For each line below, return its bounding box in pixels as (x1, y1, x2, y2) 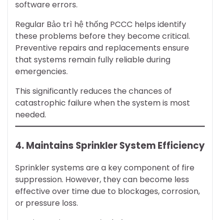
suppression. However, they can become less (15, 173, 189, 185)
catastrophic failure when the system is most (15, 97, 190, 109)
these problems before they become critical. (15, 30, 190, 42)
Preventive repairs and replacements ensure (15, 42, 189, 54)
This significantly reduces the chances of (15, 85, 172, 97)
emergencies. (15, 66, 68, 78)
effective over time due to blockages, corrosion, (15, 185, 200, 197)
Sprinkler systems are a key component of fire (15, 162, 194, 173)
